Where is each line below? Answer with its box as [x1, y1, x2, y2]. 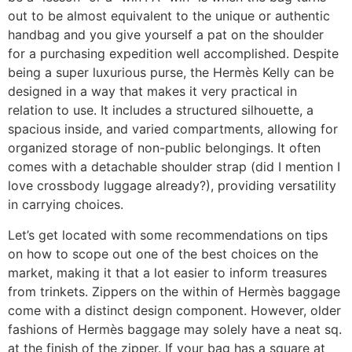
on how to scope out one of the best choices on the [8, 245, 318, 262]
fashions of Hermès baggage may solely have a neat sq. [8, 321, 342, 337]
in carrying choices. [8, 196, 123, 213]
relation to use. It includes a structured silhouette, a [8, 102, 313, 119]
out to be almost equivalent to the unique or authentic [8, 8, 330, 24]
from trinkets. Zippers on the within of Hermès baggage [8, 283, 340, 299]
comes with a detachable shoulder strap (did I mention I [8, 159, 340, 175]
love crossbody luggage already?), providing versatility [8, 178, 336, 194]
